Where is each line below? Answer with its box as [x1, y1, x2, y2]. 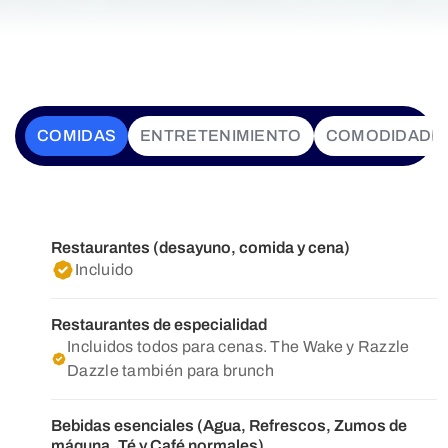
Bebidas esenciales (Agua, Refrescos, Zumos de [51, 417, 407, 434]
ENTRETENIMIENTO [140, 127, 302, 144]
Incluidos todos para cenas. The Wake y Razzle [67, 338, 410, 355]
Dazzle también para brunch [67, 362, 274, 379]
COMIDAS [37, 127, 117, 144]
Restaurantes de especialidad [51, 316, 267, 333]
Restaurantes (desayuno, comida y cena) [51, 239, 350, 256]
